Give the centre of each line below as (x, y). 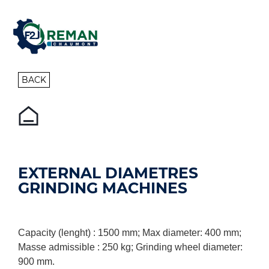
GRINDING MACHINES (103, 188)
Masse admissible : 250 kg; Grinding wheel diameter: (130, 247)
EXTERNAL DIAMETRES (108, 173)
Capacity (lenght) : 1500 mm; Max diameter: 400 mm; (130, 233)
